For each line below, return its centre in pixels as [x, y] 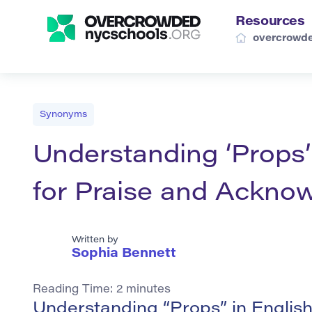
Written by [95, 240]
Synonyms [63, 115]
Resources [270, 22]
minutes [148, 290]
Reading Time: [75, 290]
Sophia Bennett [124, 255]
